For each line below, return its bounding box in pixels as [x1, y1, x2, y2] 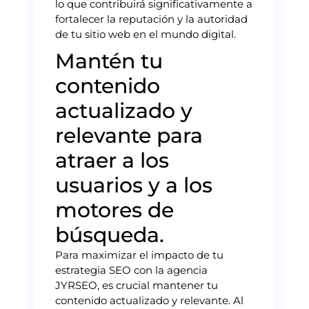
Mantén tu [55, 48, 163, 74]
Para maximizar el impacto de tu [55, 248, 223, 261]
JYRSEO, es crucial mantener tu [55, 278, 218, 292]
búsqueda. [55, 221, 164, 248]
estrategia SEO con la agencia [55, 263, 208, 277]
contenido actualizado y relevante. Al [55, 293, 243, 307]
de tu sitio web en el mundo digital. [55, 27, 236, 41]
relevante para [55, 122, 203, 148]
